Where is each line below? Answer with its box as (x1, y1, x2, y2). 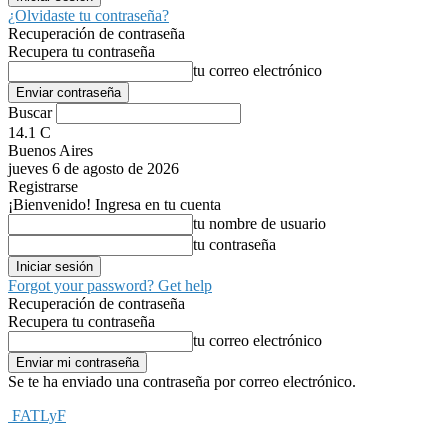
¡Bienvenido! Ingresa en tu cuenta (8, 196, 221, 213)
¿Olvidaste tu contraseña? (8, 7, 169, 24)
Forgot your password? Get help (8, 277, 212, 294)
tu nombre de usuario (193, 215, 326, 232)
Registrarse (8, 178, 78, 195)
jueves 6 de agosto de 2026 (8, 160, 179, 177)
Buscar (8, 104, 52, 121)
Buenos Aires (8, 142, 93, 159)
